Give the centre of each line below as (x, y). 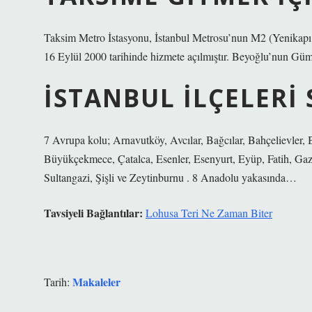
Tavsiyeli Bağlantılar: (93, 213)
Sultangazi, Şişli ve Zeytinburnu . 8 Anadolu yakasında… (170, 177)
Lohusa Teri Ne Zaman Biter (209, 213)
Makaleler (96, 282)
